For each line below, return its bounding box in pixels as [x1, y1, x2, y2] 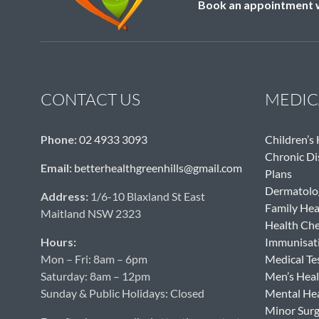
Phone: [41, 132, 77, 147]
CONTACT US [41, 89, 140, 110]
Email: [41, 161, 72, 175]
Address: [41, 189, 88, 204]
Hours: [41, 235, 78, 249]
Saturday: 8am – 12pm [41, 269, 150, 283]
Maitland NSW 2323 [41, 206, 141, 221]
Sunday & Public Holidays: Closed [41, 286, 204, 300]
